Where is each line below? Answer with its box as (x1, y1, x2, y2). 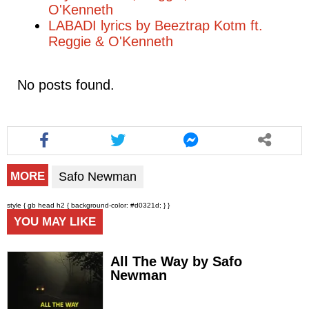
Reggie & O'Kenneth (48, 33, 173, 49)
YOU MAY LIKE (14, 215, 96, 228)
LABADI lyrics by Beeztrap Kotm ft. (48, 17, 263, 33)
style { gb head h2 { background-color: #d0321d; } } (7, 201, 170, 209)
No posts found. (17, 77, 114, 92)
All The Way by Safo (110, 253, 242, 269)
